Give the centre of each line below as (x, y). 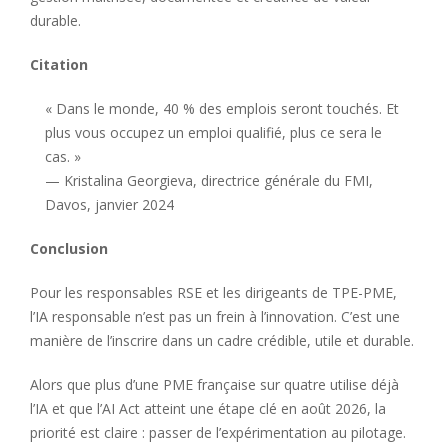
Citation (59, 64)
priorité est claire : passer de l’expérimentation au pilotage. (220, 432)
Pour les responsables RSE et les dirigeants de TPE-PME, (213, 292)
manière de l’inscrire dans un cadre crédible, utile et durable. (222, 340)
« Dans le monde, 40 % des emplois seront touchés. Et (222, 108)
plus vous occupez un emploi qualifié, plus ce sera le (213, 132)
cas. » (63, 156)
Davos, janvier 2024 (111, 204)
